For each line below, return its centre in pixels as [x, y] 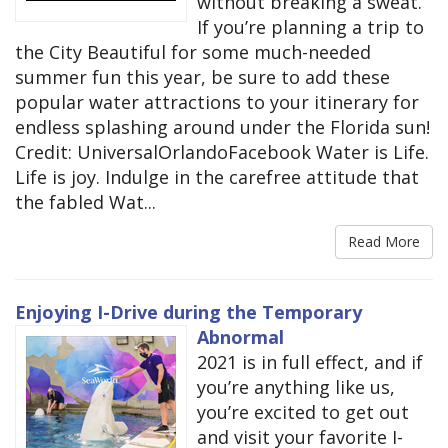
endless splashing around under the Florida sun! [222, 127]
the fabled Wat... [85, 202]
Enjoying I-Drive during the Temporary [188, 312]
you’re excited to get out [303, 412]
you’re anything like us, [296, 387]
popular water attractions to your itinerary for [217, 102]
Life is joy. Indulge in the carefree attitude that [217, 177]
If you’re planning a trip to [310, 27]
